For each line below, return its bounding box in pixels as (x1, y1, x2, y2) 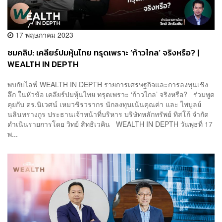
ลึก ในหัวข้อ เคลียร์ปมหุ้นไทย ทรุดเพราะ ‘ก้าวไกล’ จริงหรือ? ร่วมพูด (7, 89, 215, 100)
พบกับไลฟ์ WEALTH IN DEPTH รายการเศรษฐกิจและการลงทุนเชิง (7, 79, 208, 90)
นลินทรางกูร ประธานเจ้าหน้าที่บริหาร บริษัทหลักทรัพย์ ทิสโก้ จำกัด (7, 109, 213, 119)
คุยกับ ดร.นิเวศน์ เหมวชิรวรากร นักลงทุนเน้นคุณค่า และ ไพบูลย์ (7, 99, 201, 110)
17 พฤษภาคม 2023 (13, 29, 73, 40)
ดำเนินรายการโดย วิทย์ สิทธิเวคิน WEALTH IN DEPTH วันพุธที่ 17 (7, 119, 213, 129)
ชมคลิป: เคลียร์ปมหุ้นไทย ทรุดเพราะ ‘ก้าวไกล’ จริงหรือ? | (7, 46, 199, 59)
